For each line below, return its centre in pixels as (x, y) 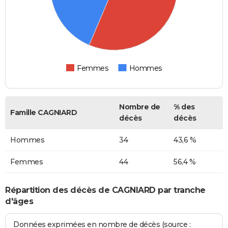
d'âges (19, 201)
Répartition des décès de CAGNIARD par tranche (105, 190)
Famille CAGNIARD (44, 113)
